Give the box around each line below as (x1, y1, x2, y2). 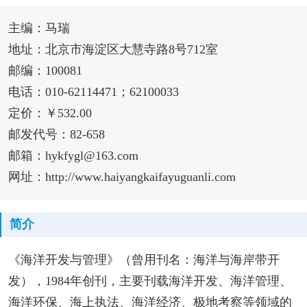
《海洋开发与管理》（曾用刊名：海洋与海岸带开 (8, 252, 280, 267)
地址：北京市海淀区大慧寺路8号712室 (8, 42, 218, 57)
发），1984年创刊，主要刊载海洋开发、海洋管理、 (8, 273, 292, 288)
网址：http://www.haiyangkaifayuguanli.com (8, 170, 236, 184)
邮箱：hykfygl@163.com (8, 149, 138, 163)
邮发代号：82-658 (8, 127, 105, 142)
